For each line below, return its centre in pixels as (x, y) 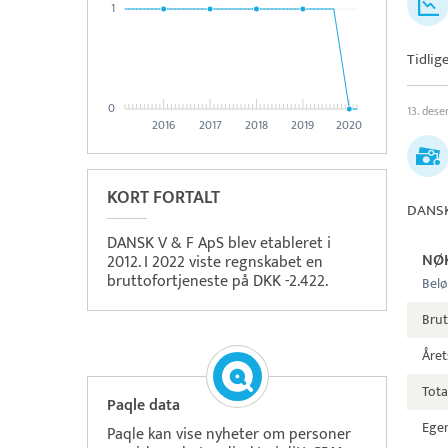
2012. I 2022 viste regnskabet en (215, 262)
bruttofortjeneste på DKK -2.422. (217, 281)
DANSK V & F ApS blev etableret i (219, 243)
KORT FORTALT (163, 198)
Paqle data (143, 405)
